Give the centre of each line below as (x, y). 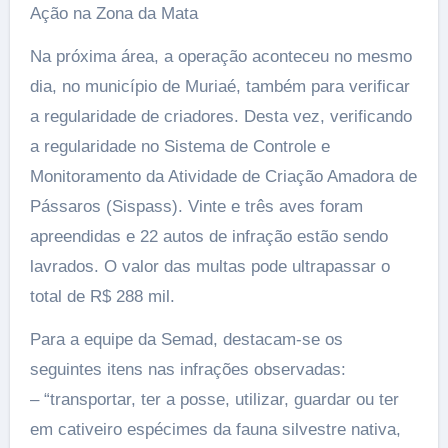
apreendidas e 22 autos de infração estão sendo (208, 236)
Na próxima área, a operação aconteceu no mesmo (220, 56)
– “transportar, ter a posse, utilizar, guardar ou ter (214, 399)
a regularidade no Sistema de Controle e (179, 146)
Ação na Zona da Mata (113, 13)
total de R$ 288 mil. (102, 296)
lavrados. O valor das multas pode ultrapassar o (209, 266)
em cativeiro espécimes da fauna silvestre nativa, (215, 429)
